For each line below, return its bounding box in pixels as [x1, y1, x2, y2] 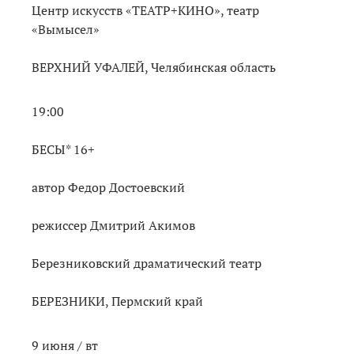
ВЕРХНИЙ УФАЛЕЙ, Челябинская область [32, 58, 276, 76]
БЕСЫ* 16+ [32, 140, 95, 158]
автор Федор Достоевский [32, 178, 188, 196]
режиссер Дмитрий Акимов [32, 216, 195, 234]
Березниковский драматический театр [32, 254, 262, 272]
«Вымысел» [32, 20, 100, 38]
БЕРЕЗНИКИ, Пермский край [32, 292, 203, 310]
